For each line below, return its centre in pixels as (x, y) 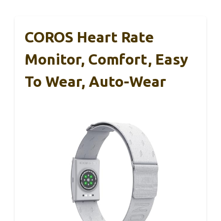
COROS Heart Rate (89, 37)
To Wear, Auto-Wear (95, 82)
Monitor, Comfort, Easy (106, 59)
